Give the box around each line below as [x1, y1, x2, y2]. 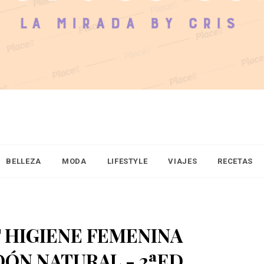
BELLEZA [6, 157, 41, 166]
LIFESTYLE [107, 157, 148, 166]
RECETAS [217, 157, 253, 166]
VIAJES [168, 157, 197, 166]
